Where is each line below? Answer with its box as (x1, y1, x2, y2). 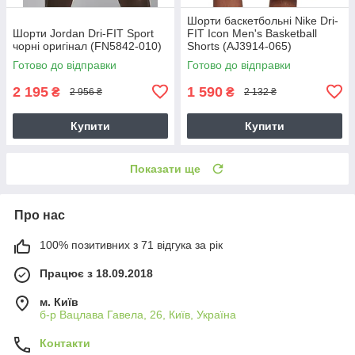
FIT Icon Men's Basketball (187, 26, 317, 40)
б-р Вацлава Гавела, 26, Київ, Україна (40, 307, 236, 321)
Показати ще (130, 162, 200, 175)
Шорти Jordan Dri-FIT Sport (13, 26, 154, 40)
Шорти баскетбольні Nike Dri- (187, 13, 338, 27)
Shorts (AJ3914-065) (187, 39, 292, 52)
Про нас (14, 208, 65, 222)
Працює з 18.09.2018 (40, 266, 153, 280)
